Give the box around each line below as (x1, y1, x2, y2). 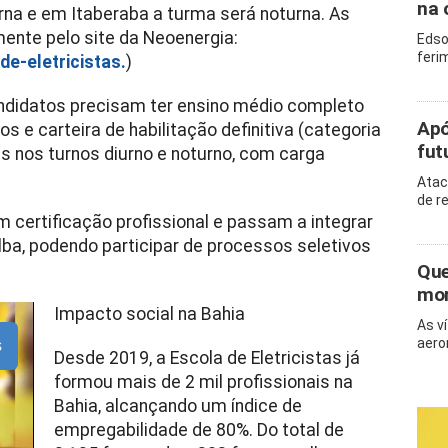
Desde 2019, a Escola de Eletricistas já (53, 348, 360, 368)
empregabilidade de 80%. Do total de (53, 420, 344, 440)
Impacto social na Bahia (53, 304, 245, 324)
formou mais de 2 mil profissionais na (53, 372, 353, 392)
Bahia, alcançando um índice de (53, 396, 302, 416)
